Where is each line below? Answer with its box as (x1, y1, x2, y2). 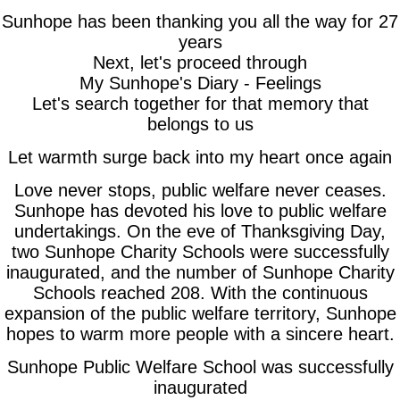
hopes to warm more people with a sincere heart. (5, 324, 395, 344)
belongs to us (146, 114, 254, 134)
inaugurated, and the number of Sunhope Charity (5, 262, 395, 282)
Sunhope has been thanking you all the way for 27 (2, 12, 398, 31)
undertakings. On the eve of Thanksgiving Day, (14, 221, 386, 241)
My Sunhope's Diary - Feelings (79, 73, 321, 93)
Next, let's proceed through (93, 53, 307, 72)
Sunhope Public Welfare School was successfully (6, 357, 394, 377)
